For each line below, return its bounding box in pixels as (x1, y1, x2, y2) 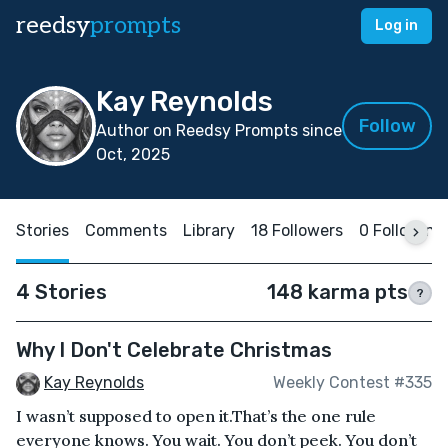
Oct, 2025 (96, 145, 170, 164)
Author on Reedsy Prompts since (96, 121, 342, 140)
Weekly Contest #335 (273, 373, 432, 393)
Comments (85, 221, 167, 240)
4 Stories (16, 280, 107, 304)
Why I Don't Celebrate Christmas (16, 338, 332, 362)
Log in (375, 17, 418, 34)
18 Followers (251, 221, 343, 240)
